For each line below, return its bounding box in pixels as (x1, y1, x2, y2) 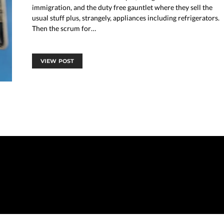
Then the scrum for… (32, 23, 96, 32)
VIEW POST (40, 57, 74, 64)
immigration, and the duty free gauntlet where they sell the (32, 2, 212, 11)
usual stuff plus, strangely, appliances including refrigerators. (32, 13, 219, 22)
